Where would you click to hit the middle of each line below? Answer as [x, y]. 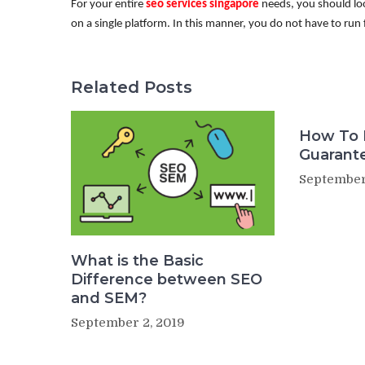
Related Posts [132, 87]
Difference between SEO [167, 280]
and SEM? [109, 299]
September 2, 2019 [128, 323]
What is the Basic [137, 261]
